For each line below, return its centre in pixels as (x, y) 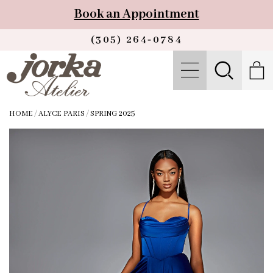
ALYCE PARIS (62, 114)
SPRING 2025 (112, 114)
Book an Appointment (136, 14)
